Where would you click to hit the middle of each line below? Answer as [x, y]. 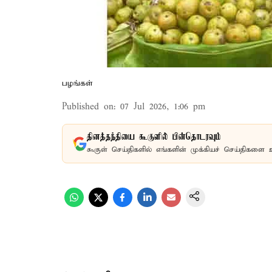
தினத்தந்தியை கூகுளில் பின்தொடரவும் [154, 137]
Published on [88, 107]
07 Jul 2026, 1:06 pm [163, 107]
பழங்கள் [77, 83]
